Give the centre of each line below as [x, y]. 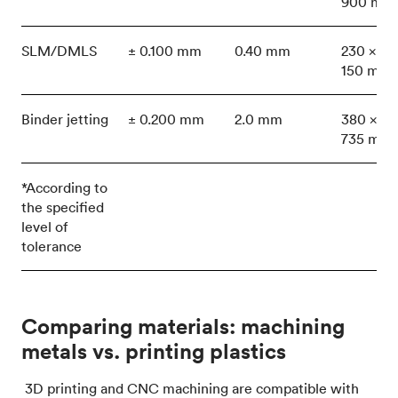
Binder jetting [65, 119]
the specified [63, 207]
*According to [64, 187]
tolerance [52, 246]
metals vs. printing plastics [154, 350]
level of [44, 226]
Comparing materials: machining [183, 326]
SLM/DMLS [59, 50]
